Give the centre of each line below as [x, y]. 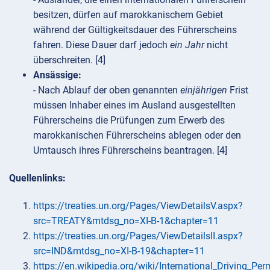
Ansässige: [57, 75]
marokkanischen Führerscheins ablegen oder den [137, 135]
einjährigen [204, 90]
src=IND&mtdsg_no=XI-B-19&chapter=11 [119, 251]
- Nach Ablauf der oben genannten [107, 90]
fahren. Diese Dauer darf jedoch [102, 45]
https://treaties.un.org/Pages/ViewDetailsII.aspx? [138, 236]
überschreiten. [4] [69, 60]
